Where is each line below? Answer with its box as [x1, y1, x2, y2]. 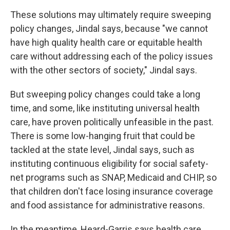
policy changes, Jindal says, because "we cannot [10, 23, 208, 34]
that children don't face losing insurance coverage [10, 186, 213, 197]
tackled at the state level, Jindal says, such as [10, 144, 195, 156]
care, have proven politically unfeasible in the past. [10, 117, 214, 128]
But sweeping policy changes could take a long [10, 89, 200, 100]
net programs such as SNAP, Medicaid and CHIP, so [10, 172, 217, 183]
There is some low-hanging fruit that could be [10, 130, 195, 142]
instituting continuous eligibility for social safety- [10, 158, 208, 169]
